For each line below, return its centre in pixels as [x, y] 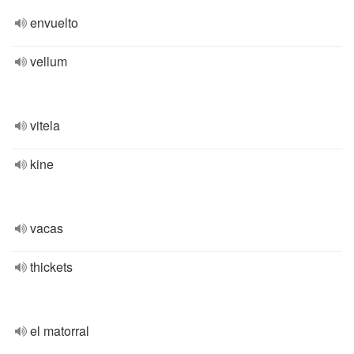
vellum [49, 61]
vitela [45, 125]
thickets [51, 267]
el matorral [60, 331]
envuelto [54, 23]
